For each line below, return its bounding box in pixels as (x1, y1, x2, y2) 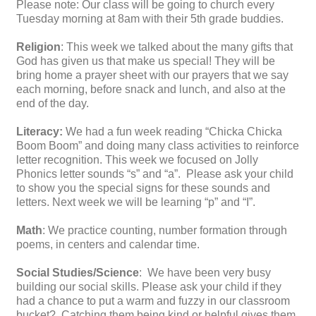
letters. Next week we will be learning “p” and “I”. (16, 196, 255, 209)
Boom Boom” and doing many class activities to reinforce (16, 140, 299, 152)
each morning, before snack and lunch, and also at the (16, 83, 286, 96)
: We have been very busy (139, 267, 271, 279)
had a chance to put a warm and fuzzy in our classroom (16, 295, 290, 308)
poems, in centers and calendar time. (16, 238, 200, 251)
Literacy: (16, 126, 63, 138)
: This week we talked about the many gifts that (61, 41, 293, 54)
